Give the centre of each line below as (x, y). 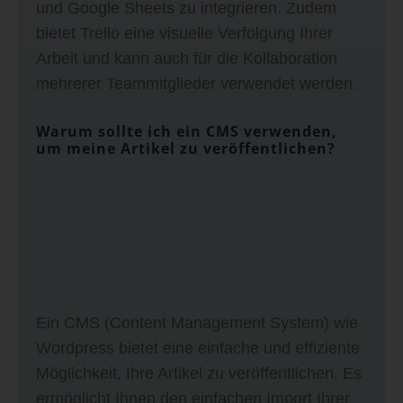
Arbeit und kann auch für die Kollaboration (187, 58)
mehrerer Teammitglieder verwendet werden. (197, 83)
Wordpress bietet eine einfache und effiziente (198, 348)
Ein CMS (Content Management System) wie (197, 322)
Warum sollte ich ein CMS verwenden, (187, 131)
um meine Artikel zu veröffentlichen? (186, 148)
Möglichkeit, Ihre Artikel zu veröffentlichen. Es (199, 373)
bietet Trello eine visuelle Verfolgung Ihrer (184, 33)
